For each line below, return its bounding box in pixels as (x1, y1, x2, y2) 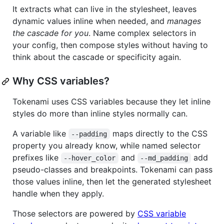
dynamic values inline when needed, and (12, 16, 167, 26)
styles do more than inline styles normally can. (12, 108, 187, 119)
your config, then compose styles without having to (12, 40, 208, 50)
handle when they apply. (12, 188, 104, 199)
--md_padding (140, 154, 188, 162)
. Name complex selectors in (88, 28, 196, 38)
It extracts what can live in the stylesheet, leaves (12, 4, 196, 14)
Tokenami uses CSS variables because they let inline (12, 96, 210, 107)
